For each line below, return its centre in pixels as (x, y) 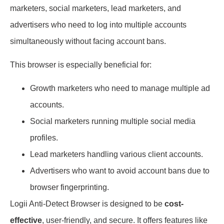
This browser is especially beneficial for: (81, 64)
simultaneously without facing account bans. (88, 41)
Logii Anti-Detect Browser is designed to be (87, 204)
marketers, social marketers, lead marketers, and (95, 8)
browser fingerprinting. (69, 187)
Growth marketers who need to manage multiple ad (120, 88)
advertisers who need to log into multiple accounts (98, 24)
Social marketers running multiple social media (113, 121)
